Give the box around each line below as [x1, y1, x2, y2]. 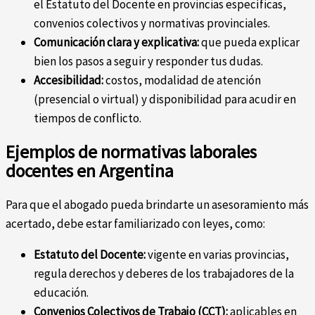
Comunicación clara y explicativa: [34, 34, 199, 51]
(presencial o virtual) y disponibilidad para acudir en [34, 91, 296, 108]
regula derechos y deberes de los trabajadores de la [34, 266, 294, 282]
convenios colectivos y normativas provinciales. [34, 15, 270, 32]
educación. [34, 285, 89, 301]
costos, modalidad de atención [103, 72, 261, 89]
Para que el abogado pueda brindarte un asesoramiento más [6, 197, 309, 213]
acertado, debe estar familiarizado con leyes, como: [6, 216, 265, 232]
